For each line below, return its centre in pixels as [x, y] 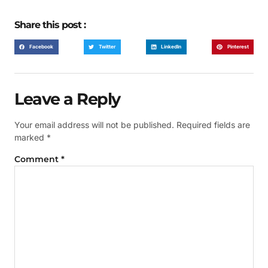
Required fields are [213, 125]
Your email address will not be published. [94, 125]
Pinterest [238, 46]
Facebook [42, 46]
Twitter [107, 46]
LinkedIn [171, 46]
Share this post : [50, 25]
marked [31, 138]
